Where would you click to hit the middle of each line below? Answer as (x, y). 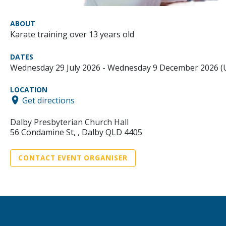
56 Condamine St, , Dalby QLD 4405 (76, 132)
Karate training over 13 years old (72, 34)
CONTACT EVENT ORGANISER (73, 158)
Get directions (48, 100)
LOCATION (29, 89)
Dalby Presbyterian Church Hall (69, 122)
